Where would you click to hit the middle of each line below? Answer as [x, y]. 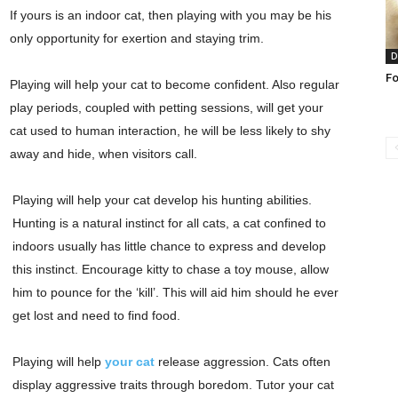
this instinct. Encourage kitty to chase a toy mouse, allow [171, 269]
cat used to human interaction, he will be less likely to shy [170, 131]
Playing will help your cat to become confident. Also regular [175, 84]
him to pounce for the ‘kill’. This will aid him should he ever [175, 292]
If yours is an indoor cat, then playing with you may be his [171, 15]
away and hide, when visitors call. [103, 154]
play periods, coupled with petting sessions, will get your [167, 107]
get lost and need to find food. [96, 315]
